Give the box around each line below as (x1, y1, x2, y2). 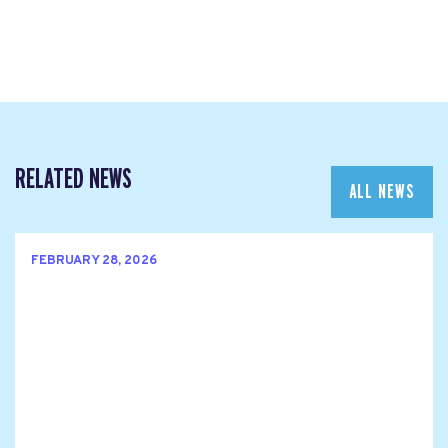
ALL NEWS (349, 181, 415, 202)
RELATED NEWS (15, 164, 132, 194)
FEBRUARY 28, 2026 (31, 253, 157, 270)
